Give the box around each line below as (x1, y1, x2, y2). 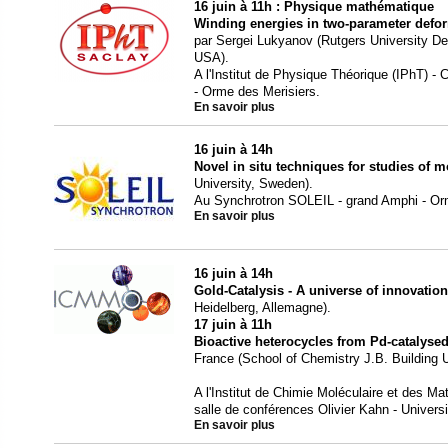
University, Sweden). (194, 175, 313, 191)
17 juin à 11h (194, 316, 272, 332)
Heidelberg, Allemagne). (194, 299, 331, 315)
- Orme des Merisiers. (194, 83, 320, 99)
